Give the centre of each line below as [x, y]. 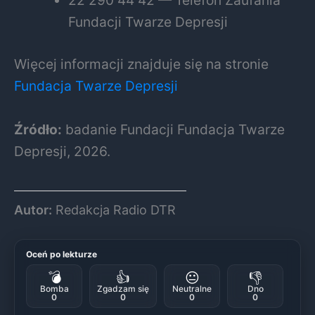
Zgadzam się [123, 288]
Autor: [33, 210]
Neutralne [192, 288]
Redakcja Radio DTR [114, 210]
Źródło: [38, 129]
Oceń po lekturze [62, 254]
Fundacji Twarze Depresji [148, 22]
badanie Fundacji [120, 129]
